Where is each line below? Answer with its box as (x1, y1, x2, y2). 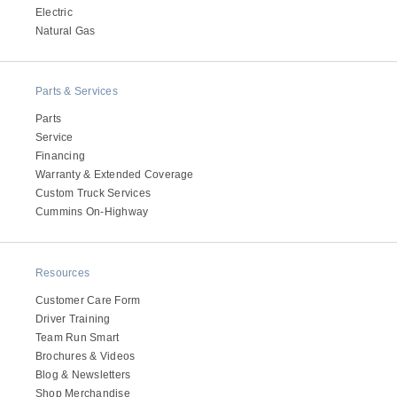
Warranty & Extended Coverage (35, 168, 194, 182)
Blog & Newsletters (35, 368, 131, 381)
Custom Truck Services (35, 187, 152, 200)
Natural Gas (35, 24, 96, 37)
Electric (35, 5, 73, 19)
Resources (35, 266, 90, 279)
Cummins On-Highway (35, 206, 149, 219)
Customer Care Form (35, 293, 141, 307)
